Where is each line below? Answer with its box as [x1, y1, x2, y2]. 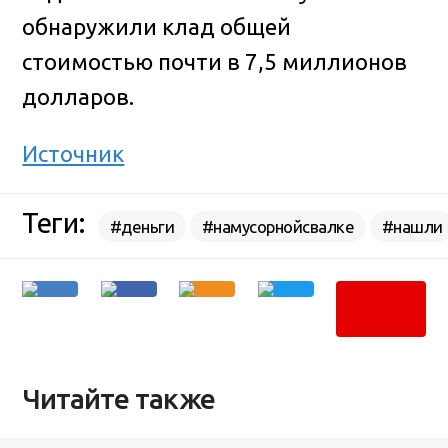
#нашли [381, 216, 443, 236]
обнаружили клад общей [22, 13, 292, 39]
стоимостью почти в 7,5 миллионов [22, 48, 408, 74]
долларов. [22, 83, 135, 109]
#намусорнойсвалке [201, 216, 355, 236]
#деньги [109, 216, 175, 236]
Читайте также [22, 383, 216, 415]
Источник [22, 140, 125, 166]
